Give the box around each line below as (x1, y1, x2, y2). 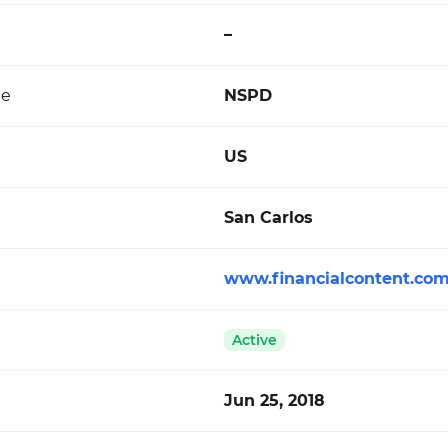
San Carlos (224, 208, 313, 227)
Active (232, 331, 277, 349)
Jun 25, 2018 (224, 391, 325, 410)
